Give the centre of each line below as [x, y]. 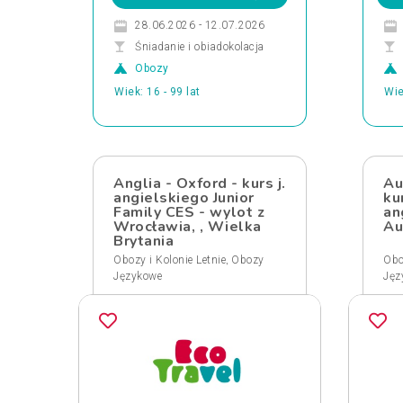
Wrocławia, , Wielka [188, 227]
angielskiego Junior [184, 198]
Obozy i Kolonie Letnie [170, 260]
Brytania [143, 241]
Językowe [138, 276]
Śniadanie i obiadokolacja [200, 47]
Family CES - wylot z [189, 212]
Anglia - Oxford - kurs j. [200, 184]
